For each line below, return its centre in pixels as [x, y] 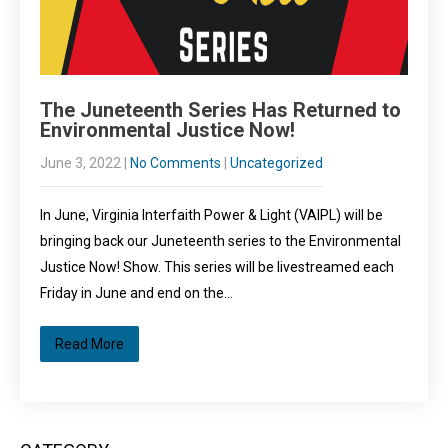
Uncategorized [276, 163]
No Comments [175, 163]
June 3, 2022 [80, 163]
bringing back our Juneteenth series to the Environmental [220, 241]
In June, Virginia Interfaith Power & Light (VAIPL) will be [211, 215]
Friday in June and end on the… [136, 293]
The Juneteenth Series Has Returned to [220, 110]
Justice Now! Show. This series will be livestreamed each [217, 267]
